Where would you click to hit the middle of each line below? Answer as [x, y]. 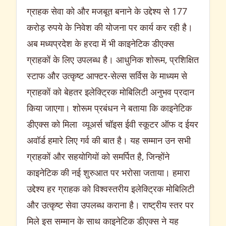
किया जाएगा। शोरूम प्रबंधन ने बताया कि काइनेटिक [109, 108]
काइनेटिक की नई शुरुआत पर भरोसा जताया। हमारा [108, 172]
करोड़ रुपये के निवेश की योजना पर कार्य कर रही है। [110, 27]
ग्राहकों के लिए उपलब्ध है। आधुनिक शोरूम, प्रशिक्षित [113, 59]
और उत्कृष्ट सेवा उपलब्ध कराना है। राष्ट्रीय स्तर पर [110, 205]
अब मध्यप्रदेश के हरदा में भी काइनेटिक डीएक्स [100, 43]
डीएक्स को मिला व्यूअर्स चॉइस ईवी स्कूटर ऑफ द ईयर [112, 124]
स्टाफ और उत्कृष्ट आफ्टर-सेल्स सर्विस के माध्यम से [107, 75]
